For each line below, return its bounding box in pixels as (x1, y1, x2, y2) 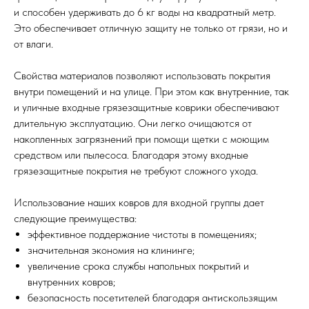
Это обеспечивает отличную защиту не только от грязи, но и (14, 21, 288, 34)
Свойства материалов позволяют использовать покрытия (14, 69, 270, 82)
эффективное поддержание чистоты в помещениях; (28, 228, 257, 241)
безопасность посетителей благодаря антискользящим (28, 291, 277, 304)
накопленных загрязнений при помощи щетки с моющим (14, 132, 269, 146)
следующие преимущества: (14, 212, 137, 225)
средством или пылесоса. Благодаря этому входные (14, 148, 248, 161)
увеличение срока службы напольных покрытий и (28, 259, 249, 272)
